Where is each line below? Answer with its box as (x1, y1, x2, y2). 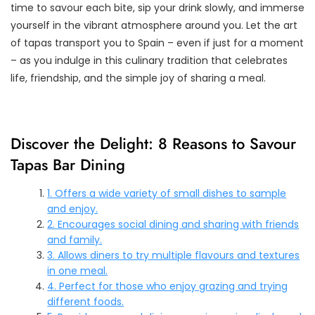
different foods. (47, 294, 124, 309)
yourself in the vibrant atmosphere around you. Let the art (11, 18, 297, 32)
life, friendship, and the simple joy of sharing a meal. (11, 70, 266, 85)
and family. (47, 232, 103, 247)
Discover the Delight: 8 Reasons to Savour (11, 131, 296, 155)
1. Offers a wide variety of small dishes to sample (47, 186, 287, 200)
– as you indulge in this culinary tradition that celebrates (11, 53, 288, 67)
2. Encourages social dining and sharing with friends (47, 217, 300, 231)
